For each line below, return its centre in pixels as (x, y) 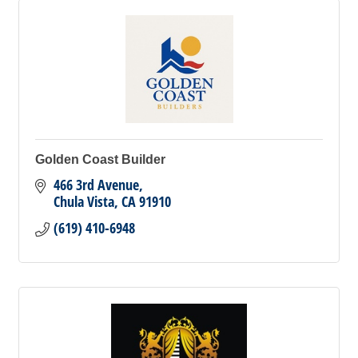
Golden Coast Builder (100, 159)
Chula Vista (84, 201)
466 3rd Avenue (96, 185)
